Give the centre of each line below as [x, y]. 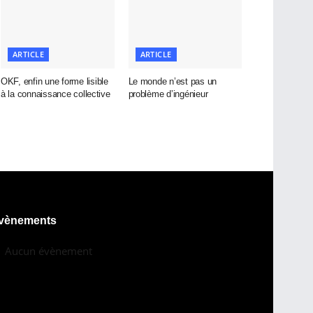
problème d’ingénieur [168, 94]
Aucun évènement [49, 251]
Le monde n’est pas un [173, 82]
